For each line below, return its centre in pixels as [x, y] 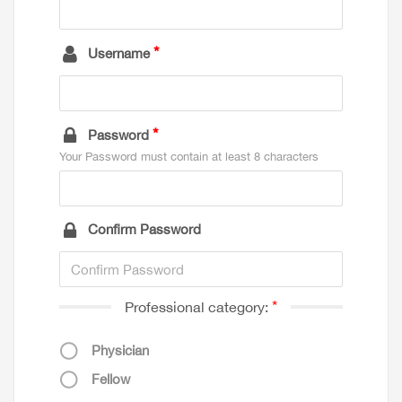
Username [119, 53]
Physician [120, 350]
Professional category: [197, 307]
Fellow [111, 379]
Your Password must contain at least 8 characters [189, 157]
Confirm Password [144, 229]
